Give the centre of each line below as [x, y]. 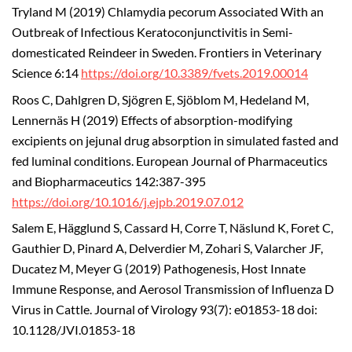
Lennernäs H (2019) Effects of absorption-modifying [152, 120]
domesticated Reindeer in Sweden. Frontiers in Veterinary [167, 52]
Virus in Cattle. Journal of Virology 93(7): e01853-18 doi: [165, 310]
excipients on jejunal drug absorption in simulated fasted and [175, 140]
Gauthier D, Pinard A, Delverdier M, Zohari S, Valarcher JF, [167, 249]
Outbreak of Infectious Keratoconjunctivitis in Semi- [152, 32]
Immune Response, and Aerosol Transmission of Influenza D [173, 290]
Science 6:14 [46, 73]
